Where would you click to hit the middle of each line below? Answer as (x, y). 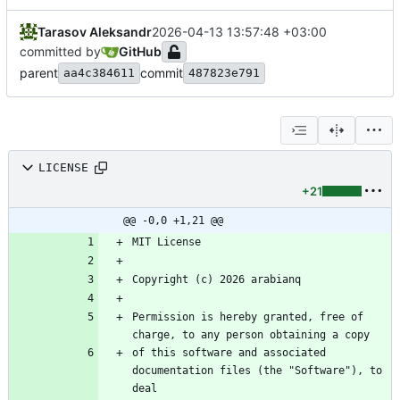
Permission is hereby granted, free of (248, 317)
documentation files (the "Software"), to (257, 370)
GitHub (140, 51)
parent (39, 72)
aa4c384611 (99, 72)
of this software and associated (229, 352)
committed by (60, 51)
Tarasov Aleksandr (95, 31)
